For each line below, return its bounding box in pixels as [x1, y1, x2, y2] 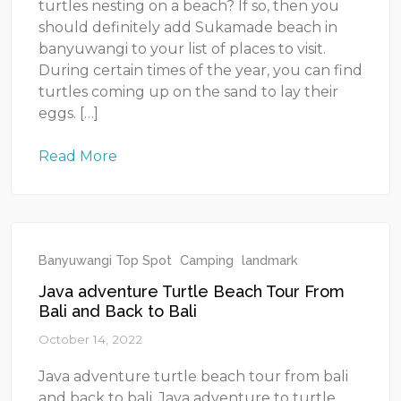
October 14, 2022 [38, 332, 142, 346]
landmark [242, 252, 298, 268]
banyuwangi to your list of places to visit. [38, 40, 326, 57]
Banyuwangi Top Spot [38, 252, 172, 268]
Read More [38, 148, 117, 165]
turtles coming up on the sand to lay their [38, 83, 338, 100]
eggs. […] [38, 105, 98, 122]
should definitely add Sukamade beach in [38, 19, 337, 36]
